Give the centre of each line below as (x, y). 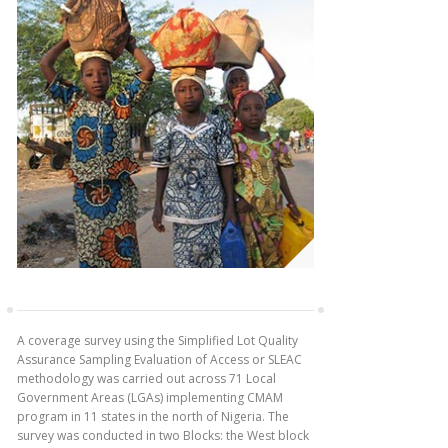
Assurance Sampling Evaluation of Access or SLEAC (159, 359)
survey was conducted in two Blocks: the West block (163, 435)
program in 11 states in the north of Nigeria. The (153, 416)
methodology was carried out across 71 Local (146, 378)
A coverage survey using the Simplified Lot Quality (157, 340)
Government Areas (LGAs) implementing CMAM (150, 397)
